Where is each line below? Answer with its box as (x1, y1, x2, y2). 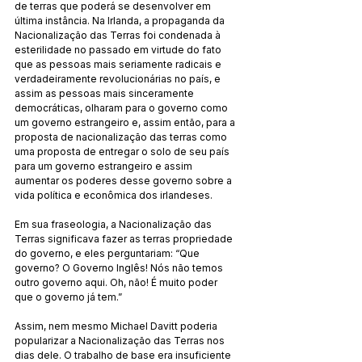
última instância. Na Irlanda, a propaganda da (15, 14, 227, 27)
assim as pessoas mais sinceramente (15, 86, 196, 99)
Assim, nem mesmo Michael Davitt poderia (15, 319, 220, 332)
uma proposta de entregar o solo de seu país (15, 145, 232, 158)
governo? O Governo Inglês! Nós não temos (15, 261, 225, 274)
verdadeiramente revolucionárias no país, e (15, 72, 223, 85)
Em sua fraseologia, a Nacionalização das (15, 217, 214, 230)
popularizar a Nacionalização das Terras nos (15, 334, 227, 347)
